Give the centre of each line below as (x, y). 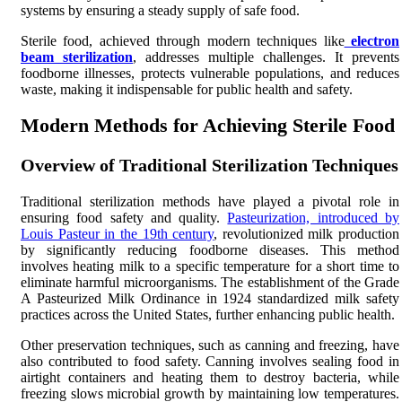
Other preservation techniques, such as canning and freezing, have (210, 345)
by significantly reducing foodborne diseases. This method (210, 249)
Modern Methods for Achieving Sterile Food (208, 125)
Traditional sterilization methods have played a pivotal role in (210, 201)
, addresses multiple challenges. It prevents (266, 57)
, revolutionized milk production (306, 233)
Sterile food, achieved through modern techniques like (183, 40)
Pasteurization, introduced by (314, 217)
